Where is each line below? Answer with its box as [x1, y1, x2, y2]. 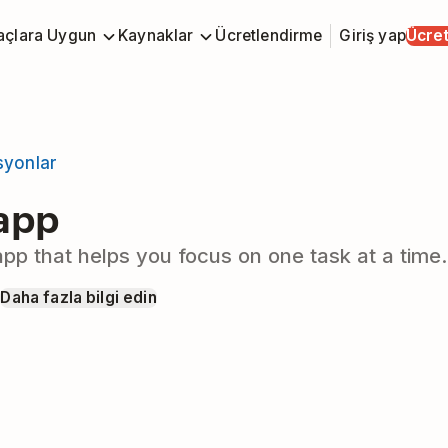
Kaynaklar [118, 25, 194, 45]
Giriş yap [339, 26, 406, 45]
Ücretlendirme [215, 25, 323, 45]
